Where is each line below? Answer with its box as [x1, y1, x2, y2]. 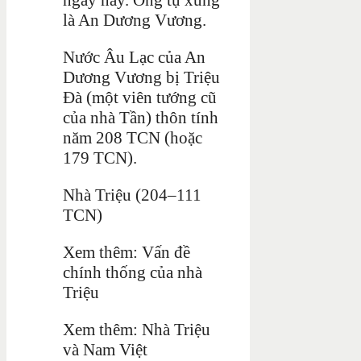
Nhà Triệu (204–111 [63, 185, 201, 205]
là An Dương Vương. [63, 10, 206, 30]
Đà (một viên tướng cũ [63, 87, 217, 107]
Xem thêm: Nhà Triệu [63, 319, 210, 339]
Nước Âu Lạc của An [63, 47, 205, 67]
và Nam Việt [63, 339, 147, 359]
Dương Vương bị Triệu [63, 67, 220, 87]
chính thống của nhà [63, 262, 202, 282]
